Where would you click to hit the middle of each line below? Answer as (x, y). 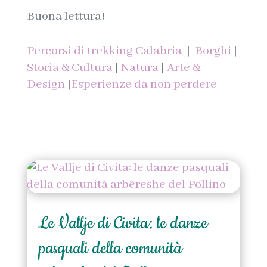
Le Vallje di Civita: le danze (122, 223)
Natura (139, 68)
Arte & (183, 68)
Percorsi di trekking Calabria (104, 51)
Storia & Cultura (69, 68)
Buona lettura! (66, 16)
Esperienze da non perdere (144, 84)
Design (46, 84)
